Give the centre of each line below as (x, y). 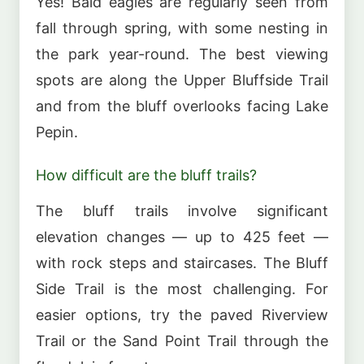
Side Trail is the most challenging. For (182, 288)
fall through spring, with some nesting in (182, 28)
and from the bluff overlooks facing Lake (182, 106)
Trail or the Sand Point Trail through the (182, 340)
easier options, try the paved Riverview (182, 314)
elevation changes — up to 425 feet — (182, 236)
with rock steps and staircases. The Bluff (182, 262)
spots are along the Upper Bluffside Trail (182, 80)
